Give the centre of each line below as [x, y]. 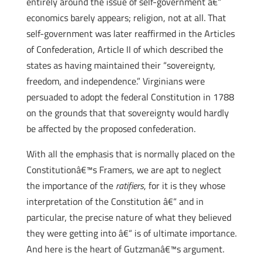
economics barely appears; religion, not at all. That [126, 18]
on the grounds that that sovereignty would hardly [127, 113]
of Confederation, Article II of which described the [124, 49]
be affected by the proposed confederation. [111, 129]
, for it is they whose [184, 186]
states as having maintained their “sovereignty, [121, 65]
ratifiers [129, 186]
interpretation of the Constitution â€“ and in [115, 201]
